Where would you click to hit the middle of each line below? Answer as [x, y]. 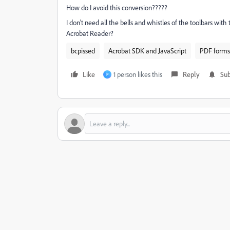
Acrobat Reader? [90, 33]
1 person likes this [138, 74]
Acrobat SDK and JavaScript [147, 51]
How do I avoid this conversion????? [118, 7]
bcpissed [83, 51]
